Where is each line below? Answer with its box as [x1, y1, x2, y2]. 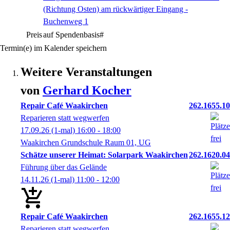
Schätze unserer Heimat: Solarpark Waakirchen [21, 150, 188, 159]
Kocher [92, 84, 131, 97]
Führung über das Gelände [21, 163, 107, 171]
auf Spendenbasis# [43, 30, 104, 39]
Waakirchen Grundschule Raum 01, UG [21, 138, 151, 147]
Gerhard [43, 84, 92, 97]
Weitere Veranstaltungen [21, 65, 152, 79]
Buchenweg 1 [43, 17, 88, 26]
